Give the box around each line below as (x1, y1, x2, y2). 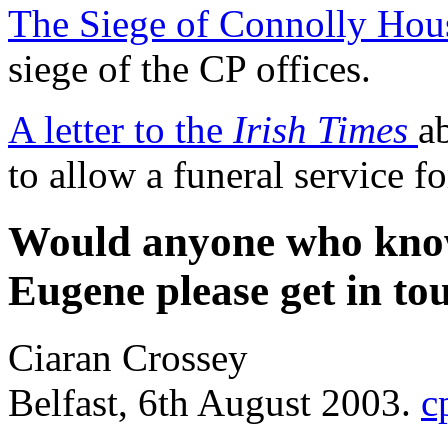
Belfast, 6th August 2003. (8, 380, 421, 424)
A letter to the (8, 107, 233, 151)
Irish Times (233, 107, 408, 151)
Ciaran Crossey (8, 335, 248, 379)
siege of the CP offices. (8, 46, 371, 90)
